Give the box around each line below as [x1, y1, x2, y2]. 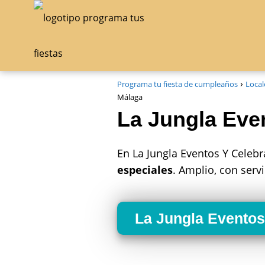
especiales [117, 163, 173, 177]
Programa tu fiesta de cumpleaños [117, 79, 238, 89]
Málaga [117, 92, 143, 102]
